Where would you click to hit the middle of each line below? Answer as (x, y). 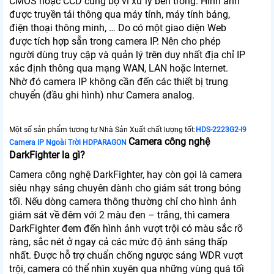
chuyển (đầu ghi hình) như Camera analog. (102, 95)
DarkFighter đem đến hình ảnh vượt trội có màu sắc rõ (126, 229)
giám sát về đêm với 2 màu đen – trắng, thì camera (120, 215)
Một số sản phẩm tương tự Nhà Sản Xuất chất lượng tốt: (102, 130)
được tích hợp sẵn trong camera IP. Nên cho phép (115, 42)
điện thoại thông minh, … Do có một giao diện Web (118, 28)
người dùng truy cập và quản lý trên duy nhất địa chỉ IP (127, 55)
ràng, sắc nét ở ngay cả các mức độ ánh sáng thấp (118, 242)
